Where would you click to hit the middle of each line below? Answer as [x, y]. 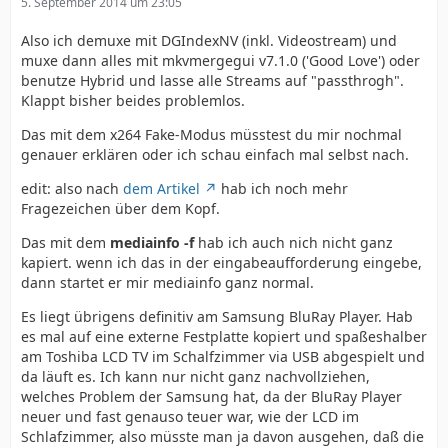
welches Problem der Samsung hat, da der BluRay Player [211, 396]
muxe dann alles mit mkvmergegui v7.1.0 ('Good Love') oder [220, 60]
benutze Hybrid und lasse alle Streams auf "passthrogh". [212, 80]
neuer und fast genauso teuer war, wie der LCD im [190, 416]
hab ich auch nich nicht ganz [293, 242]
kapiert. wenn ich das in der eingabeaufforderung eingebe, [221, 262]
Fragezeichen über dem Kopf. [120, 208]
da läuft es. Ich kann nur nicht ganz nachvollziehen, [195, 376]
